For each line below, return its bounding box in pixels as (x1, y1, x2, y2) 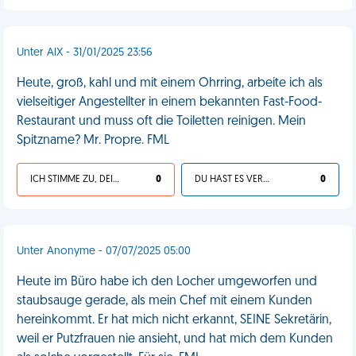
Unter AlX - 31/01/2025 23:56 (17, 47, 153, 59)
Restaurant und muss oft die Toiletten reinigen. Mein (17, 115, 306, 128)
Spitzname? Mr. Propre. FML (17, 134, 169, 147)
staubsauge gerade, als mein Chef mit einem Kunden (17, 295, 312, 308)
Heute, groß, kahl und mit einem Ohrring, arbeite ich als (17, 77, 323, 90)
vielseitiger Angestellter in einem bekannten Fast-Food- (17, 96, 322, 109)
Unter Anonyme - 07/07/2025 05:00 (17, 246, 191, 257)
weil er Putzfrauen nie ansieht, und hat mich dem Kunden (17, 333, 333, 346)
